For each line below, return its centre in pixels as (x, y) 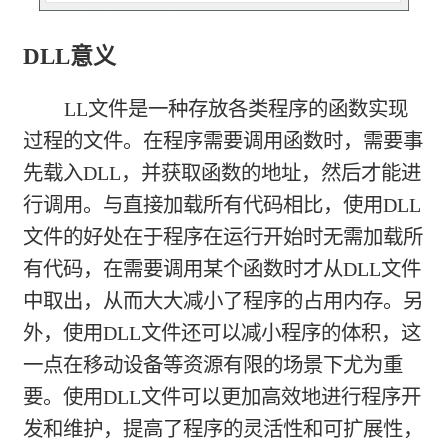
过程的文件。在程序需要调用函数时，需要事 (223, 140)
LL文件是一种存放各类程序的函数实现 (235, 108)
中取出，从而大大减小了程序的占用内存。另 (223, 300)
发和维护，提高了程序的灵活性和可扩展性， (223, 428)
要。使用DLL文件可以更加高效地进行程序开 (222, 396)
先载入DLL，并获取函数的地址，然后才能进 (222, 172)
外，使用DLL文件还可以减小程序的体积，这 (222, 332)
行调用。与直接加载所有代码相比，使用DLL (222, 204)
